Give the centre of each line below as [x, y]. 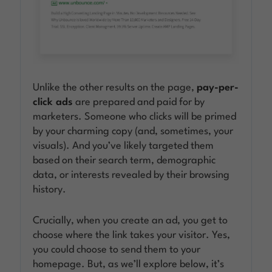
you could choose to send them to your [117, 250]
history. [50, 189]
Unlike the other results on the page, [115, 87]
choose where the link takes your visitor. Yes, [132, 235]
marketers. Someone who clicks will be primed [135, 117]
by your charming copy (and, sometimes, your [133, 131]
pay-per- [218, 87]
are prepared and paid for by [139, 102]
